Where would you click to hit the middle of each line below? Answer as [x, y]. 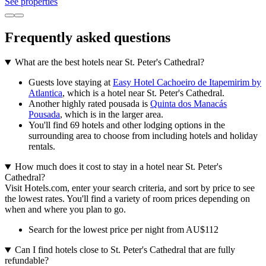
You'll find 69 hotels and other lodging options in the [127, 125]
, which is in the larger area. [112, 115]
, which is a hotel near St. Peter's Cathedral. [143, 93]
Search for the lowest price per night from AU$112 [123, 230]
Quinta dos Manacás [189, 104]
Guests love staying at [71, 83]
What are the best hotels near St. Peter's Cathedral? [109, 62]
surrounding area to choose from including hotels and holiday [143, 136]
